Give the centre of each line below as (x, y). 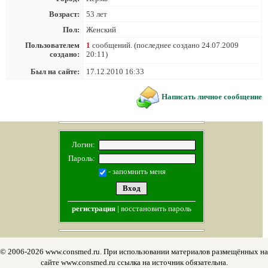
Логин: (84, 144)
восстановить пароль (156, 208)
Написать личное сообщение (212, 96)
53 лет (97, 14)
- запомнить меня (136, 171)
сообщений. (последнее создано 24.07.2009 (165, 45)
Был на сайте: (55, 71)
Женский (101, 30)
